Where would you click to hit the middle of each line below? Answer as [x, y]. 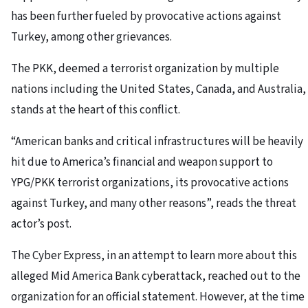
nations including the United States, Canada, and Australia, [158, 89]
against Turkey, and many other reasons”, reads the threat [154, 203]
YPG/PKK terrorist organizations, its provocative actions [150, 183]
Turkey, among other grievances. [92, 37]
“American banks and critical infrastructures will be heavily [157, 141]
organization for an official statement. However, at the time [158, 297]
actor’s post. [41, 224]
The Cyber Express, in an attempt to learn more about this [154, 255]
